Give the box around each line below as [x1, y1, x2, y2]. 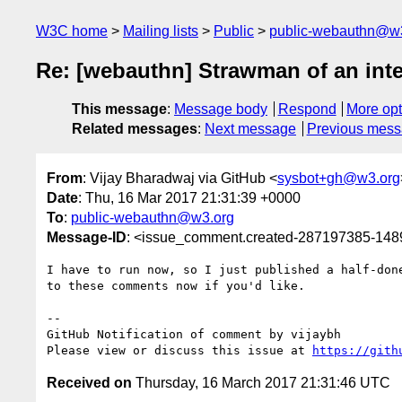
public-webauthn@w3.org [71, 209, 234, 225]
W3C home [36, 23, 108, 39]
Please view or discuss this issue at [47, 343, 312, 357]
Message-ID [47, 229, 127, 245]
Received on [47, 374, 132, 390]
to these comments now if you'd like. [47, 278, 305, 293]
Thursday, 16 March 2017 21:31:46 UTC [132, 374, 390, 390]
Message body [174, 101, 267, 118]
